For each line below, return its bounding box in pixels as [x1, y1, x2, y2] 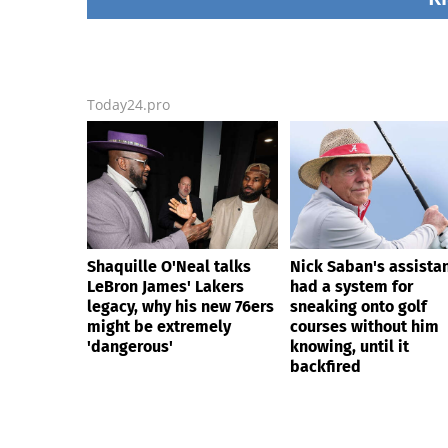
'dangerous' [87, 337, 173, 357]
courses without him [290, 317, 439, 337]
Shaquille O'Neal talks [87, 257, 251, 277]
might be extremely [87, 317, 231, 337]
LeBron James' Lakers [87, 277, 244, 297]
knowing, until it [290, 337, 409, 357]
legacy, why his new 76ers [87, 297, 274, 317]
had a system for [290, 277, 413, 297]
